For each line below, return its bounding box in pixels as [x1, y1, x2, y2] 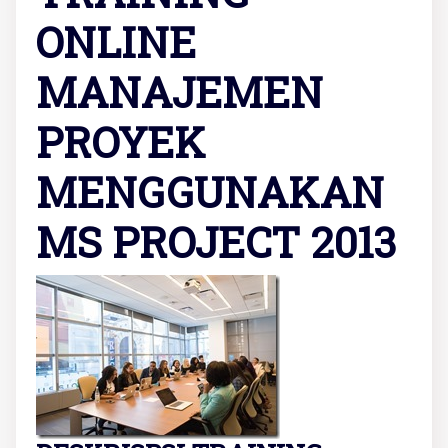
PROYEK [36, 113, 206, 169]
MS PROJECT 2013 [36, 213, 396, 269]
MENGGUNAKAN [36, 163, 384, 219]
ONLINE [36, 13, 196, 69]
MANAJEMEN [36, 63, 323, 119]
